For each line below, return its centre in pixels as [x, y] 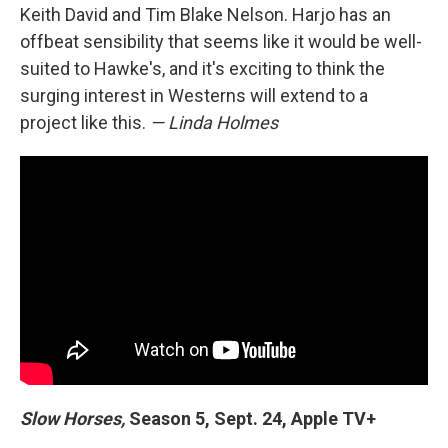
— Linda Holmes [214, 122]
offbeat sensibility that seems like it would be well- [221, 41]
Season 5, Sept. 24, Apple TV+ [250, 418]
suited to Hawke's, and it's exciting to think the [202, 68]
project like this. [85, 122]
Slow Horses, [72, 418]
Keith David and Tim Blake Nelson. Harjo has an [205, 14]
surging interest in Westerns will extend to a [194, 95]
